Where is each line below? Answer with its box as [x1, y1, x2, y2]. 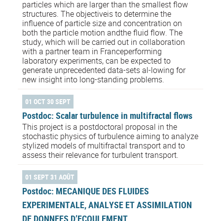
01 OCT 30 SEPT [25, 96, 71, 106]
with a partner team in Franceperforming [22, 45, 162, 57]
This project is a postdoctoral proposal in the [22, 121, 177, 132]
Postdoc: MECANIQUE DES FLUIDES [22, 184, 149, 197]
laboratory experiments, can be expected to [22, 55, 171, 66]
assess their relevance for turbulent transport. [22, 149, 179, 160]
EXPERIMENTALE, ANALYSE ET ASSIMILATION [22, 198, 192, 211]
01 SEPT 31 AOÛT [25, 172, 74, 182]
